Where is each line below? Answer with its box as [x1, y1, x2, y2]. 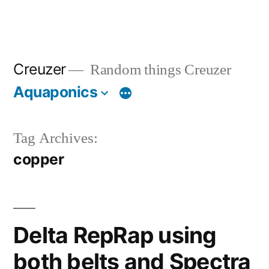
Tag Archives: [13, 128, 98, 148]
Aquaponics [13, 82, 98, 101]
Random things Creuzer [86, 61, 231, 80]
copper [13, 150, 64, 168]
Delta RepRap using [13, 221, 217, 249]
